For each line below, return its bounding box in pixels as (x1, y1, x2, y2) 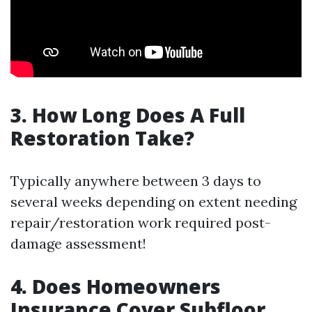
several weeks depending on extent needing (10, 193, 297, 210)
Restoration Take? (10, 125, 194, 151)
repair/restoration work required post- (10, 214, 271, 231)
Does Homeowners (32, 273, 221, 299)
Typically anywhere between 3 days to (10, 172, 261, 189)
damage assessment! (10, 235, 146, 252)
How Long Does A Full (32, 102, 245, 128)
